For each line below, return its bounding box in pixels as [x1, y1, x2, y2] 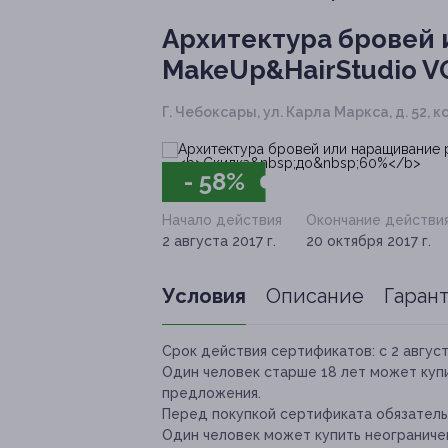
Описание [266, 284, 364, 309]
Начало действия [162, 212, 282, 229]
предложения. [162, 385, 261, 402]
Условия [162, 284, 246, 309]
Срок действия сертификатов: [162, 343, 375, 360]
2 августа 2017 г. [162, 233, 276, 250]
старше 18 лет [264, 364, 366, 381]
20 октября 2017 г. [306, 233, 431, 250]
